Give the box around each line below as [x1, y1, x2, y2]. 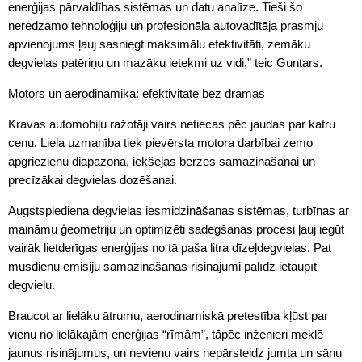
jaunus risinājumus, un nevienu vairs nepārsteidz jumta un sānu [8, 345, 342, 360]
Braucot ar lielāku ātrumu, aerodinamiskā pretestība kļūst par [8, 308, 328, 322]
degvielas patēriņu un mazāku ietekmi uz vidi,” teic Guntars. [8, 55, 322, 69]
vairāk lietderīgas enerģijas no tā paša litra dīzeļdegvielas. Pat [8, 240, 331, 255]
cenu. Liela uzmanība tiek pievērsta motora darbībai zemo [8, 135, 313, 149]
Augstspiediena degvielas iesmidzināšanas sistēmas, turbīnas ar [8, 203, 349, 217]
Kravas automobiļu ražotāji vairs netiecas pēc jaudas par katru [8, 116, 335, 131]
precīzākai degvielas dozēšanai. [8, 172, 177, 187]
